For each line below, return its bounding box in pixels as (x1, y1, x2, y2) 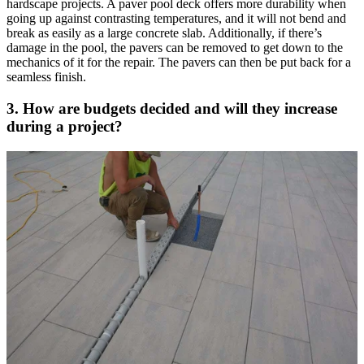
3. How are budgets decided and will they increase (6, 100, 337, 118)
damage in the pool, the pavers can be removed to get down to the (6, 41, 343, 55)
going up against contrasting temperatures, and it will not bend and (6, 11, 346, 26)
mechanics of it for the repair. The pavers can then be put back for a (6, 55, 351, 70)
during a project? (6, 118, 123, 136)
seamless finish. (6, 70, 86, 84)
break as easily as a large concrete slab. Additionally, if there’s (6, 26, 322, 41)
